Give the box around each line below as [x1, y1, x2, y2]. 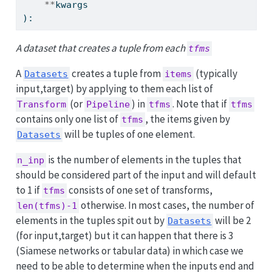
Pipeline [86, 99, 131, 110]
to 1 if [15, 183, 42, 197]
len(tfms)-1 [17, 200, 78, 212]
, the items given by [145, 112, 231, 126]
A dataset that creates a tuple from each [15, 41, 187, 55]
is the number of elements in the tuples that [46, 153, 242, 167]
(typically [194, 67, 238, 81]
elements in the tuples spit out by [15, 214, 166, 228]
